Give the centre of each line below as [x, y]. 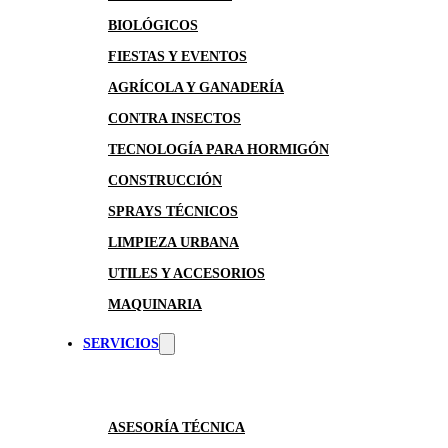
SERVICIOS [121, 343]
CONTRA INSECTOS [174, 118]
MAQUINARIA [155, 304]
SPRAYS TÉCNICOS [173, 211]
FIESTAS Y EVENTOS [177, 56]
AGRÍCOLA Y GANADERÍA [196, 87]
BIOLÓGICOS [153, 25]
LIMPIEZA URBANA [173, 242]
